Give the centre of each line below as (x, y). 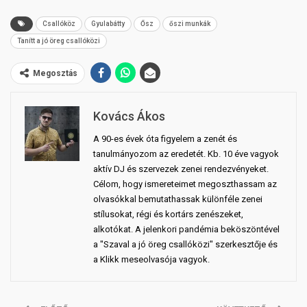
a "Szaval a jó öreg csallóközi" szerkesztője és (185, 244)
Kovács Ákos (129, 116)
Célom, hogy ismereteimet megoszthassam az (185, 184)
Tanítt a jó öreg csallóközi (59, 41)
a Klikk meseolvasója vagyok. (151, 259)
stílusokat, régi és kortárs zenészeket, (168, 214)
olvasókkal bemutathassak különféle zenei (178, 199)
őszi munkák (190, 24)
